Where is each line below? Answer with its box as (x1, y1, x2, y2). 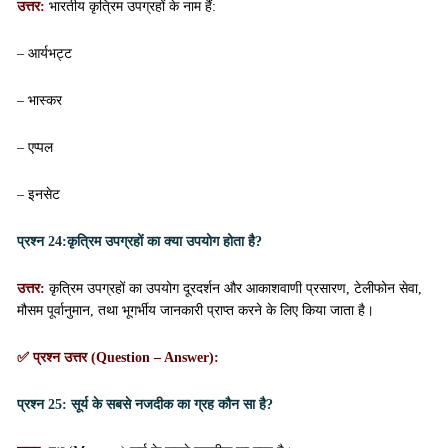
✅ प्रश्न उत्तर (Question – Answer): (17, 350, 219, 365)
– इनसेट (17, 187, 60, 202)
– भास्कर (17, 93, 62, 108)
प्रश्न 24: (17, 234, 67, 249)
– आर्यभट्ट (17, 46, 72, 61)
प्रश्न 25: (17, 397, 67, 412)
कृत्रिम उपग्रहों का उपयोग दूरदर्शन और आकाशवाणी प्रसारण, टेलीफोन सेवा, (49, 281, 422, 296)
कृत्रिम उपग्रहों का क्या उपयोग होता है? (67, 234, 262, 249)
